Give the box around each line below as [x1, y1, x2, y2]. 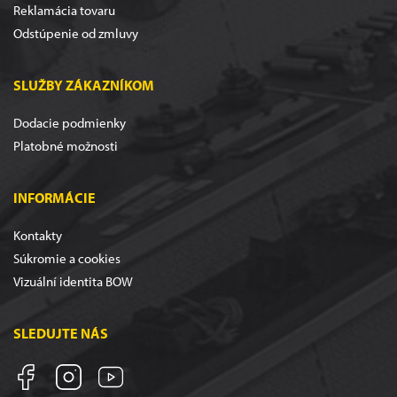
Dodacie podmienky [13, 114, 126, 132]
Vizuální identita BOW [13, 273, 133, 291]
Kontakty [13, 227, 62, 245]
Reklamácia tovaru [13, 2, 115, 19]
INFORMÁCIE [13, 189, 96, 207]
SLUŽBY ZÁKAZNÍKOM [13, 76, 154, 95]
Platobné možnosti [13, 137, 118, 155]
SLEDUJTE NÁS [13, 324, 108, 343]
